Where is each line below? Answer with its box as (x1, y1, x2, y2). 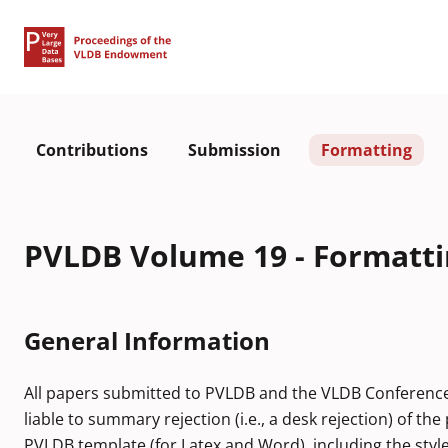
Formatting (321, 139, 412, 161)
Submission (188, 139, 281, 161)
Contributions (36, 139, 148, 161)
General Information (24, 324, 270, 357)
